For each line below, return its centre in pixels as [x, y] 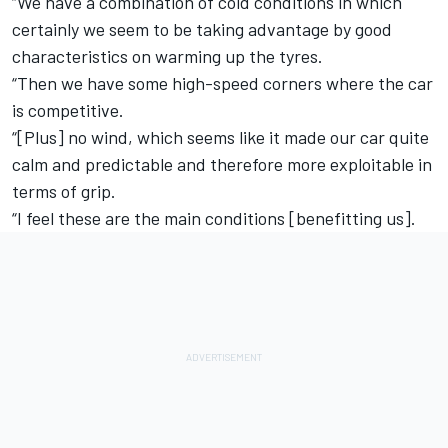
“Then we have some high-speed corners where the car [222, 82]
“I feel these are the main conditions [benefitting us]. [218, 217]
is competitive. [72, 109]
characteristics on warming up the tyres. [171, 55]
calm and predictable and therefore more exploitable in [222, 163]
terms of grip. [68, 190]
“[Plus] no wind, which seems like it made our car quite [220, 136]
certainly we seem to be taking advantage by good [202, 28]
